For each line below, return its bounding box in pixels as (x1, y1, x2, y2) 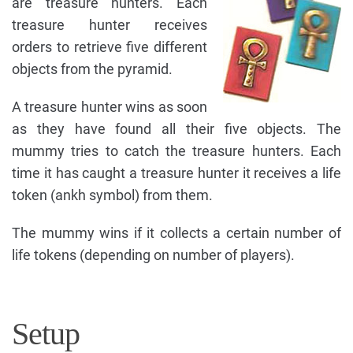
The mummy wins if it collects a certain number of (12, 224, 341, 241)
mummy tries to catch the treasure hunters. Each (12, 142, 341, 159)
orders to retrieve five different (12, 38, 207, 55)
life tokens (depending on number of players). (12, 246, 295, 263)
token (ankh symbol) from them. (12, 186, 213, 203)
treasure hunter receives (12, 16, 207, 33)
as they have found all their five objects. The (12, 120, 341, 137)
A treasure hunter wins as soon (12, 98, 207, 115)
